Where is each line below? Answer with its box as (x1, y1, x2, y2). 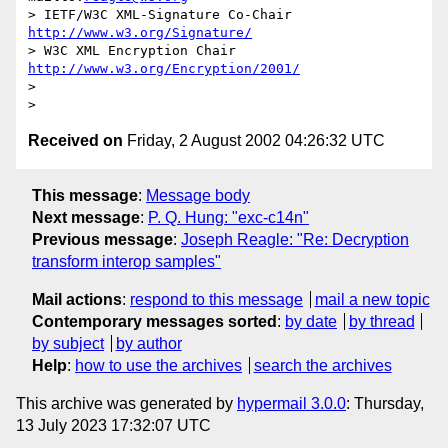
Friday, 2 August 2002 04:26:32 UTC (123, 132, 385, 150)
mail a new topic (314, 290, 430, 308)
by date (285, 312, 337, 330)
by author (115, 334, 182, 352)
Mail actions (32, 290, 122, 308)
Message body (146, 186, 250, 204)
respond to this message (130, 290, 303, 308)
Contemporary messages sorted (32, 312, 277, 330)
